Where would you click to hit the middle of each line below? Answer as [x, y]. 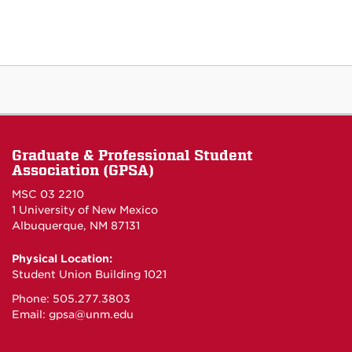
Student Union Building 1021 [89, 274]
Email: [30, 314]
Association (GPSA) [83, 170]
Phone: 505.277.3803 [71, 298]
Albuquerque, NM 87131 [76, 225]
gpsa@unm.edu [91, 314]
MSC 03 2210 [48, 194]
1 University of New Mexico [85, 209]
